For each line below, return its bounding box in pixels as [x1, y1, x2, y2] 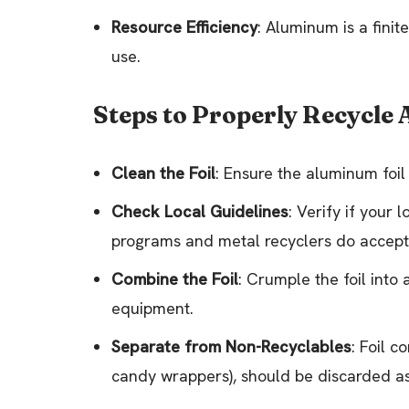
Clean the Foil [111, 162, 215, 184]
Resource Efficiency [111, 16, 257, 37]
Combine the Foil [111, 267, 238, 289]
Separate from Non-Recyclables [111, 335, 351, 357]
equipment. [111, 297, 194, 319]
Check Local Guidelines [111, 200, 288, 222]
